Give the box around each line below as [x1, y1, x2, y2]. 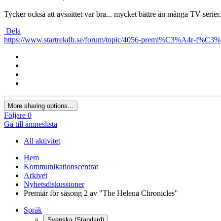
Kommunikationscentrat [24, 162, 98, 171]
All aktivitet [24, 136, 60, 145]
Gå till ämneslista [4, 119, 57, 128]
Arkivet [24, 171, 47, 180]
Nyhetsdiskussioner [24, 180, 84, 188]
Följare [4, 110, 26, 119]
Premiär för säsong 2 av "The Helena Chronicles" [24, 188, 178, 197]
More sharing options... [8, 102, 74, 110]
